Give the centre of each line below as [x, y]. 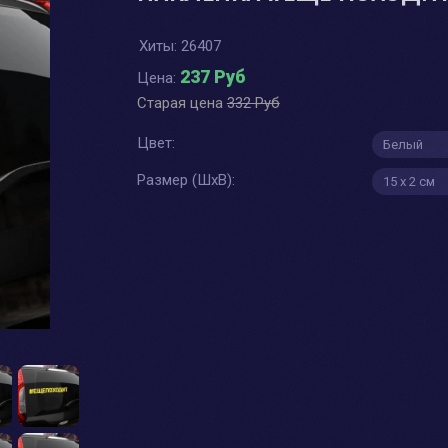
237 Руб [212, 77]
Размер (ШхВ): [185, 180]
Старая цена [181, 103]
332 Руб [253, 103]
